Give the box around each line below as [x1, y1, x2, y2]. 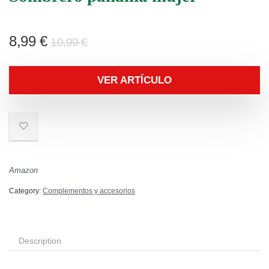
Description [19, 236, 61, 246]
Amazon [9, 166, 38, 175]
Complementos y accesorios [43, 187, 135, 195]
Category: [9, 187, 43, 195]
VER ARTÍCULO [97, 74, 172, 86]
